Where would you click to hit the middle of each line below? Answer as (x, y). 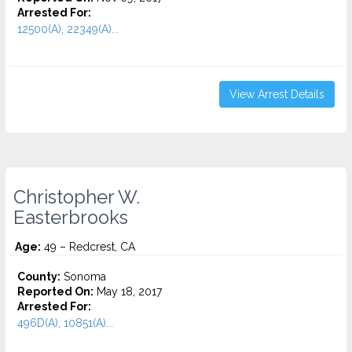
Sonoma (83, 277)
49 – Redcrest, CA (88, 247)
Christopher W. (77, 197)
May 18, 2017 (128, 291)
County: (39, 277)
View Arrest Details (277, 94)
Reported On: (55, 291)
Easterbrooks (71, 218)
